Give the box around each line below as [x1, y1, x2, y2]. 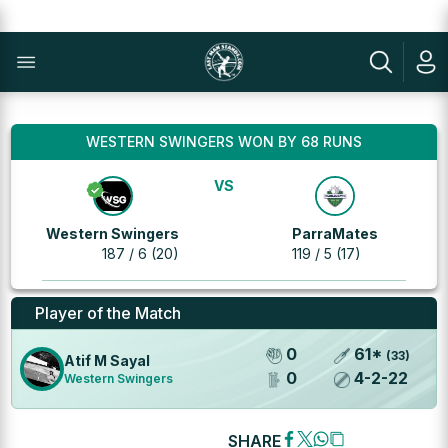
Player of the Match [35, 303, 182, 323]
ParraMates [292, 225, 379, 242]
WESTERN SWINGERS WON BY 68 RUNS [86, 133, 362, 150]
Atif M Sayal [64, 352, 151, 369]
